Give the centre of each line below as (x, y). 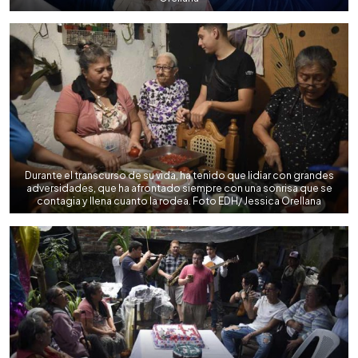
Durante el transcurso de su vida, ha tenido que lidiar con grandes (179, 175)
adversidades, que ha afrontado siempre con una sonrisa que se (179, 187)
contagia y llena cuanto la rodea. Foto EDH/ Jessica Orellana (179, 200)
